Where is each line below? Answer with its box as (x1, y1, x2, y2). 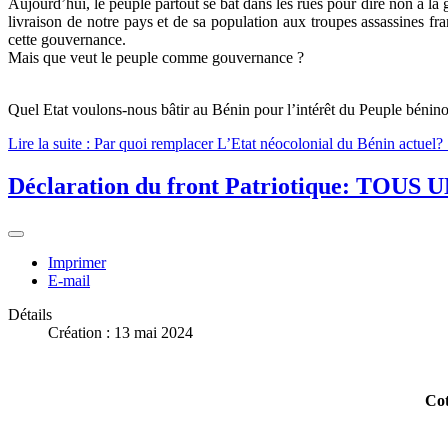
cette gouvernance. (8, 30, 126, 48)
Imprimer (48, 253, 106, 271)
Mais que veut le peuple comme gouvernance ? (8, 48, 304, 66)
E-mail (48, 271, 90, 289)
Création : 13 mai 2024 (48, 323, 193, 341)
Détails (8, 305, 52, 323)
